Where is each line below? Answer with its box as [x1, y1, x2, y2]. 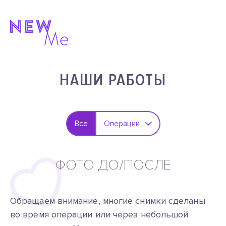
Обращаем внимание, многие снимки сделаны [10, 195, 205, 206]
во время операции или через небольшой [10, 209, 189, 220]
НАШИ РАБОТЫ [60, 71, 166, 90]
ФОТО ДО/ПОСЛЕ [54, 156, 172, 174]
